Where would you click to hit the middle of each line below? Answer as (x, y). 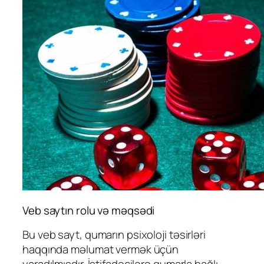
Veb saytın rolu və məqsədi (89, 211)
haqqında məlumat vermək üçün (101, 249)
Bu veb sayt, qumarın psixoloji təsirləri (114, 234)
